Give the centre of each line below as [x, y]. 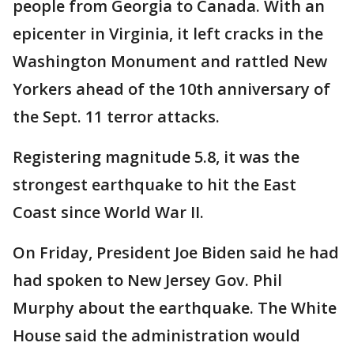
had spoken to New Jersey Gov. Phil [147, 280]
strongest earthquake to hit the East [154, 184]
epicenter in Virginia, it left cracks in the [168, 33]
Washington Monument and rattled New [170, 61]
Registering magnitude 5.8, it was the [156, 156]
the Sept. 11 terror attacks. [116, 116]
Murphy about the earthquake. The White [175, 307]
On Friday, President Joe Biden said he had [176, 252]
